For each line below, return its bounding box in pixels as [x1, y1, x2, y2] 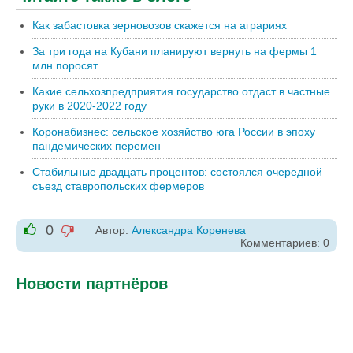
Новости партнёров [16, 274, 168, 292]
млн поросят [32, 59, 98, 72]
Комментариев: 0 [240, 236, 329, 249]
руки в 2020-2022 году [32, 99, 147, 113]
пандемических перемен [32, 139, 161, 153]
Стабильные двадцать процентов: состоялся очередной [32, 165, 322, 179]
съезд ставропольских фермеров [32, 180, 204, 193]
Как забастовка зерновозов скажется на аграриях [32, 19, 287, 32]
